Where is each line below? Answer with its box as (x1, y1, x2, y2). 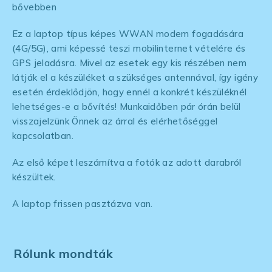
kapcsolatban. (12, 129, 73, 141)
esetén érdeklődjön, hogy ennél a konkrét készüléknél (12, 86, 247, 98)
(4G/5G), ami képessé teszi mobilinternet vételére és (12, 42, 246, 54)
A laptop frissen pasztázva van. (12, 197, 153, 209)
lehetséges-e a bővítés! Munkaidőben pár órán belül (12, 100, 241, 112)
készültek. (12, 171, 56, 183)
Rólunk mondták (13, 245, 114, 261)
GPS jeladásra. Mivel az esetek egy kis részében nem (12, 56, 247, 69)
